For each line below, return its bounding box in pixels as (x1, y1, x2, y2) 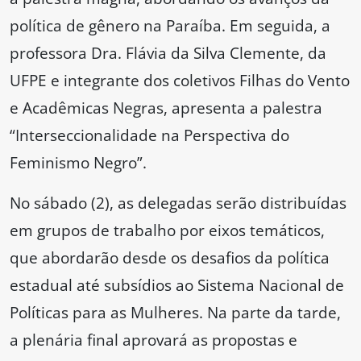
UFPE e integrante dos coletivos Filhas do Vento (10, 69, 350, 92)
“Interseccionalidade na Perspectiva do (10, 124, 289, 147)
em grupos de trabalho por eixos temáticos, (10, 219, 325, 242)
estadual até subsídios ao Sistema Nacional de (10, 274, 344, 297)
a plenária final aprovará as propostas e (10, 329, 297, 351)
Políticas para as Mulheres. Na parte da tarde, (10, 301, 341, 324)
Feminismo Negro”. (10, 151, 147, 174)
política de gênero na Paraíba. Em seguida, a (10, 15, 330, 37)
